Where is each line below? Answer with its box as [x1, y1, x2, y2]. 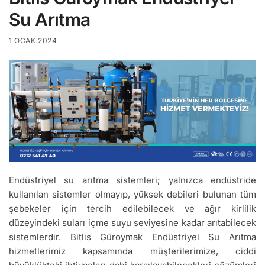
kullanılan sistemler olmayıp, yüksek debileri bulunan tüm [9, 188, 256, 200]
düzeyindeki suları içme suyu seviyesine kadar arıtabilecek [9, 216, 256, 228]
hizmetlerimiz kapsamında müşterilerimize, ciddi [9, 245, 256, 257]
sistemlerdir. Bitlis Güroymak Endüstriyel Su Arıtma [9, 231, 256, 243]
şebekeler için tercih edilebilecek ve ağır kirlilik [9, 202, 256, 214]
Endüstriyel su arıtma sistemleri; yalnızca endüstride [9, 174, 256, 186]
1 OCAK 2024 [9, 35, 57, 45]
